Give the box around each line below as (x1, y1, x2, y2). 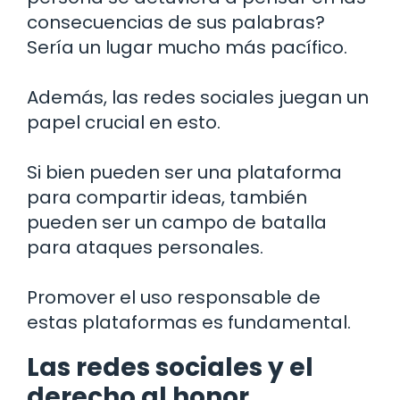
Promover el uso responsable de (27, 284, 321, 310)
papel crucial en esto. (27, 109, 221, 135)
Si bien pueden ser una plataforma (27, 159, 342, 185)
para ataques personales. (27, 234, 263, 260)
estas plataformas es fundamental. (27, 309, 351, 335)
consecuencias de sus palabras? (27, 9, 325, 35)
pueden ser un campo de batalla (27, 209, 327, 235)
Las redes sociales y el (27, 349, 313, 385)
